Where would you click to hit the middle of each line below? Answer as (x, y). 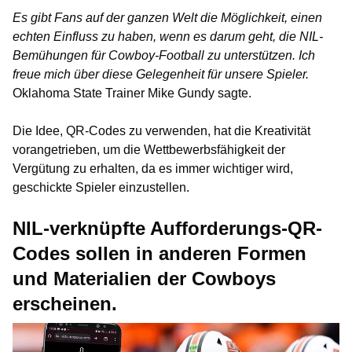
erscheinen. (65, 304)
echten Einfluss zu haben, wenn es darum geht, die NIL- (168, 37)
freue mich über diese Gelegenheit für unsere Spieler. (161, 74)
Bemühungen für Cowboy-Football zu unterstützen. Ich (164, 55)
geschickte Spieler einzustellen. (101, 187)
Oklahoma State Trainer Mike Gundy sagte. (132, 93)
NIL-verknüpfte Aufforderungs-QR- (167, 228)
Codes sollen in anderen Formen (159, 253)
